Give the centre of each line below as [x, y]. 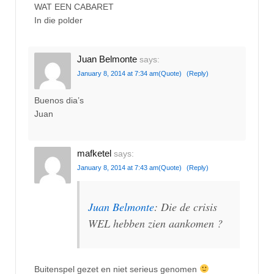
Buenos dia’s [59, 101]
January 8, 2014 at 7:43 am [118, 167]
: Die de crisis [186, 206]
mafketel [94, 153]
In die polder [58, 20]
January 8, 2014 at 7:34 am [118, 73]
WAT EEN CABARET [74, 6]
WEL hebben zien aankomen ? [155, 223]
